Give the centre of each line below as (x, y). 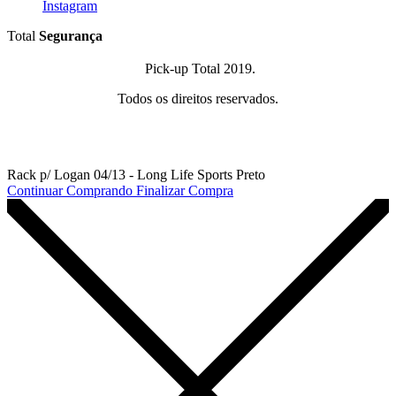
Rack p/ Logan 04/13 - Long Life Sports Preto (136, 175)
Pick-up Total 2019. (198, 69)
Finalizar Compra (185, 191)
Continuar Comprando (70, 191)
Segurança (71, 35)
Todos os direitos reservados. (198, 99)
